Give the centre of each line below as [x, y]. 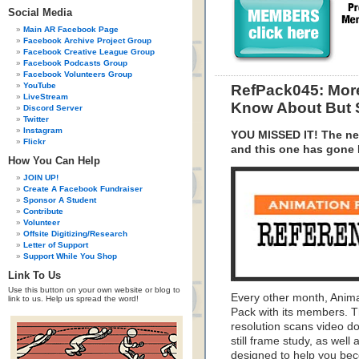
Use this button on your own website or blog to [94, 290]
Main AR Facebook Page [71, 29]
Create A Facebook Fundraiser [83, 189]
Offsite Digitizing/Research [75, 234]
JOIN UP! [41, 177]
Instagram [43, 130]
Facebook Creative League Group [89, 52]
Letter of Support [56, 245]
